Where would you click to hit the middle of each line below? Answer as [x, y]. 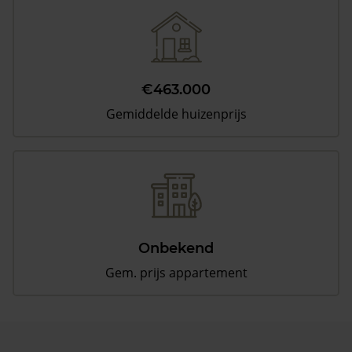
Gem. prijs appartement [176, 273]
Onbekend [176, 249]
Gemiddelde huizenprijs [176, 114]
